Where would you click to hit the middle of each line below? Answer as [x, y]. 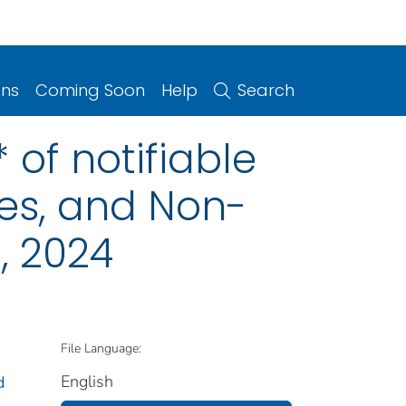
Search [266, 90]
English [87, 381]
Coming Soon [90, 90]
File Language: [101, 348]
